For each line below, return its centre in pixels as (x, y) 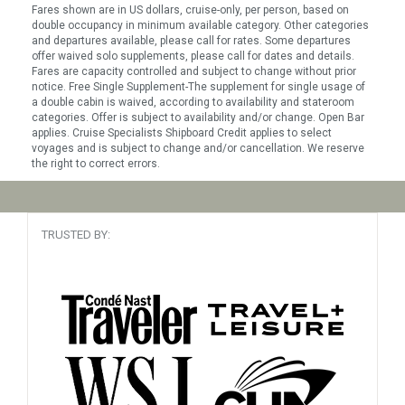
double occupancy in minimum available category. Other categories (200, 25)
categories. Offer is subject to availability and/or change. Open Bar (198, 118)
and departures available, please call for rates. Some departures (191, 41)
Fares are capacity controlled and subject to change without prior (194, 71)
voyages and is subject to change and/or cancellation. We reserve (198, 148)
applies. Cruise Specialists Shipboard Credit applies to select (182, 133)
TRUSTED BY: (76, 235)
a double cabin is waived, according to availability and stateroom (193, 102)
